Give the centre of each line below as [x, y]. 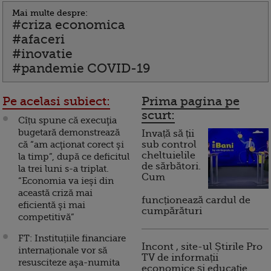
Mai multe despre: [50, 13]
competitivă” [46, 217]
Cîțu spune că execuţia [67, 121]
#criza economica [69, 25]
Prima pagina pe [191, 102]
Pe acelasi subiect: [56, 102]
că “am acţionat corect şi [71, 145]
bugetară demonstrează [69, 133]
